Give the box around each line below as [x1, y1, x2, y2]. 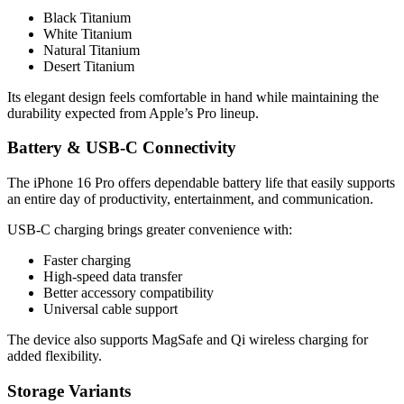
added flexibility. [7, 348, 102, 364]
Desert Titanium [43, 58, 134, 74]
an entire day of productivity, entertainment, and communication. [7, 191, 373, 207]
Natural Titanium [43, 41, 140, 58]
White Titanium [43, 25, 132, 41]
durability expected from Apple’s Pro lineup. [7, 105, 259, 121]
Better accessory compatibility [43, 285, 214, 301]
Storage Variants [7, 381, 131, 400]
